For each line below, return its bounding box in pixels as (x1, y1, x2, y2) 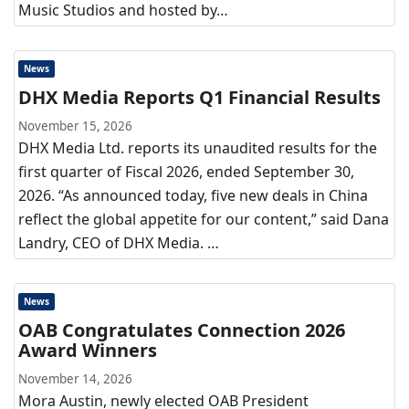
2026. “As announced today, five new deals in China (18, 185, 368, 205)
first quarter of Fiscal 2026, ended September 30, (18, 162, 354, 182)
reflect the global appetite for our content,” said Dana (18, 209, 389, 229)
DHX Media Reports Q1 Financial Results (18, 85, 381, 110)
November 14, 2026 (18, 371, 132, 387)
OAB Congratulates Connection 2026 (18, 318, 345, 342)
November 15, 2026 (18, 118, 132, 134)
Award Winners (18, 338, 157, 362)
